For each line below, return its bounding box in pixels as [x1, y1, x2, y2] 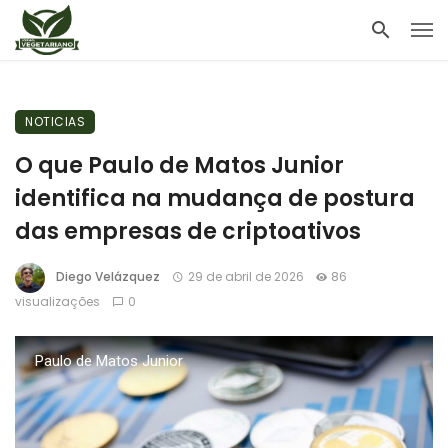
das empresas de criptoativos [15, 216, 361, 247]
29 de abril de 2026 [187, 268, 304, 286]
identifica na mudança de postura [15, 183, 415, 214]
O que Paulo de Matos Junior [15, 150, 344, 181]
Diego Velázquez [56, 268, 160, 286]
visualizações [15, 293, 100, 310]
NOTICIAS [25, 113, 85, 130]
